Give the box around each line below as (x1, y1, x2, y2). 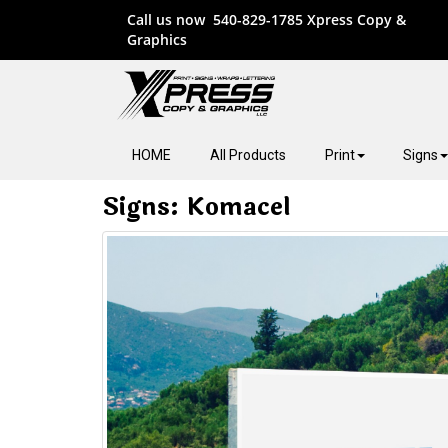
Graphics (127, 30, 187, 49)
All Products (209, 147, 286, 163)
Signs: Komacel (102, 189, 291, 226)
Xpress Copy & (307, 10, 406, 29)
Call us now (127, 10, 213, 29)
